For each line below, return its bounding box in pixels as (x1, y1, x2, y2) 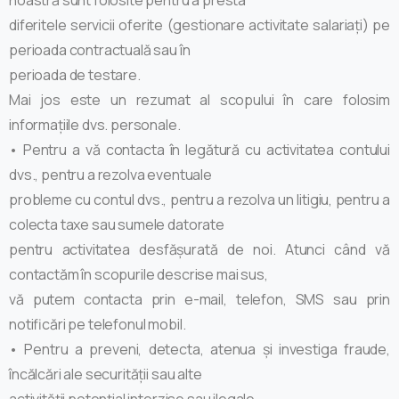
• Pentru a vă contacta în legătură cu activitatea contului (9, 139, 390, 159)
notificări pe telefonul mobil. (9, 313, 186, 334)
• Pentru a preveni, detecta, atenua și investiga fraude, (9, 338, 390, 359)
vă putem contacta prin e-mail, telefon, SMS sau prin (9, 289, 390, 309)
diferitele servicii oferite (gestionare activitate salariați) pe (9, 14, 390, 35)
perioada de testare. (9, 64, 141, 85)
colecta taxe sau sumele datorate (9, 214, 224, 234)
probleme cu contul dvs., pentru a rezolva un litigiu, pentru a (9, 189, 390, 209)
